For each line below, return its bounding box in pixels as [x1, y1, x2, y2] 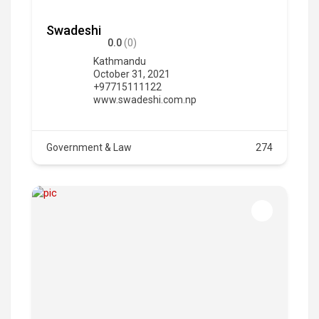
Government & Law [46, 141, 132, 153]
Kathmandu [93, 55, 146, 67]
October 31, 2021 [93, 68, 170, 80]
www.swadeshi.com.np [93, 93, 197, 105]
